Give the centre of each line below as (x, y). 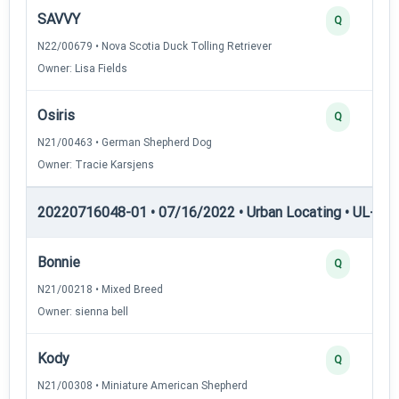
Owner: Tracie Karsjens (96, 164)
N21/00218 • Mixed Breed (100, 289)
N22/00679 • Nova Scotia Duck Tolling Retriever (155, 46)
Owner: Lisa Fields (82, 68)
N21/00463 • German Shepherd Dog (125, 142)
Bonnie (59, 262)
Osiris (56, 115)
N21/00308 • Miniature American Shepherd (142, 385)
